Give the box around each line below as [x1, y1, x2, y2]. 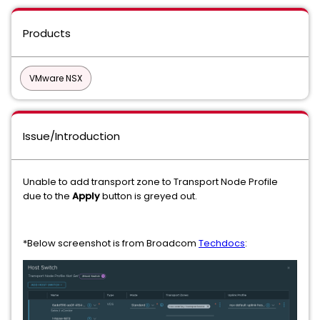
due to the [23, 189, 72, 203]
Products [23, 26, 71, 41]
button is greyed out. [100, 189, 199, 203]
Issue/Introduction [23, 129, 120, 144]
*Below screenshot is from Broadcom [23, 236, 199, 250]
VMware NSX [29, 72, 82, 84]
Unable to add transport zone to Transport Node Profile [23, 175, 278, 189]
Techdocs [199, 236, 245, 250]
